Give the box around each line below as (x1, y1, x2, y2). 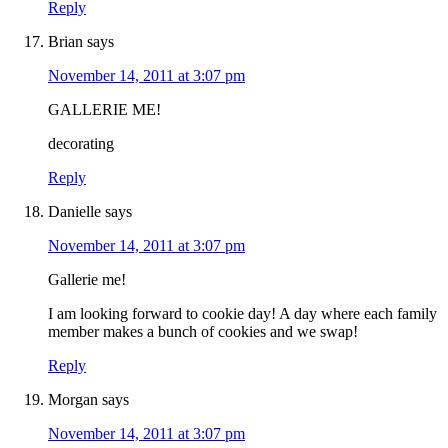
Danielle (48, 203, 101, 221)
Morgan (48, 391, 98, 409)
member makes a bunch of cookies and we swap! (48, 323, 358, 341)
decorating (48, 135, 114, 153)
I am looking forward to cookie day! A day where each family (48, 305, 437, 323)
